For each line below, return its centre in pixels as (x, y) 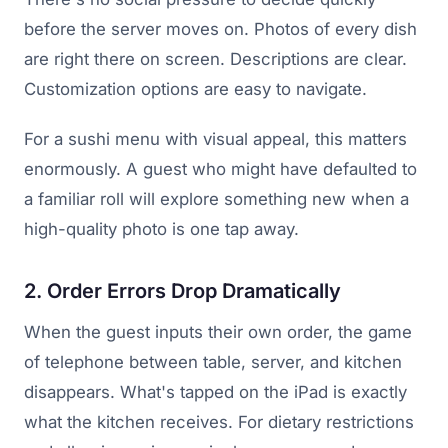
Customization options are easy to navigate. (195, 89)
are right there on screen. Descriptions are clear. (215, 59)
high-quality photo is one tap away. (161, 229)
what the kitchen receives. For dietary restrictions (219, 422)
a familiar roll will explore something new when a (216, 199)
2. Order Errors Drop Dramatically (182, 291)
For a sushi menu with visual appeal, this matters (215, 139)
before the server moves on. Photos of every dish (220, 29)
